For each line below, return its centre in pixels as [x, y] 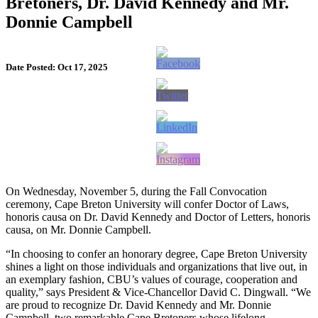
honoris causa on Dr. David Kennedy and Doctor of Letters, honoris [158, 217]
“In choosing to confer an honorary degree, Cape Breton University [157, 254]
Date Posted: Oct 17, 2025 [57, 67]
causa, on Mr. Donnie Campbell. [78, 230]
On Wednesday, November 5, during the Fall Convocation [136, 192]
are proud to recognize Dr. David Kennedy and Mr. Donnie [138, 305]
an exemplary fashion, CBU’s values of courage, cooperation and [152, 280]
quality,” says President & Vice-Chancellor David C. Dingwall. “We [158, 292]
